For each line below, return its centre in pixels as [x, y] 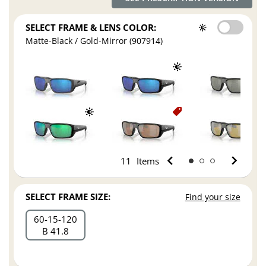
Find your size [213, 197]
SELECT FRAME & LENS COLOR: [91, 28]
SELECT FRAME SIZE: [68, 197]
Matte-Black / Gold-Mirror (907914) [94, 41]
